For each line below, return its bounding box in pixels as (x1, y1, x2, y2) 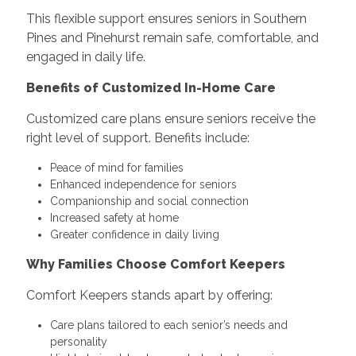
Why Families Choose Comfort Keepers (25, 257, 285, 272)
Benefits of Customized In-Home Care (25, 80, 276, 95)
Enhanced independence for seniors (49, 178, 237, 191)
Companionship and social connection (49, 195, 249, 207)
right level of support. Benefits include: (25, 130, 250, 145)
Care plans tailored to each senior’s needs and (49, 319, 288, 331)
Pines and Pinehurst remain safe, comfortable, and (25, 30, 319, 45)
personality (49, 335, 107, 348)
